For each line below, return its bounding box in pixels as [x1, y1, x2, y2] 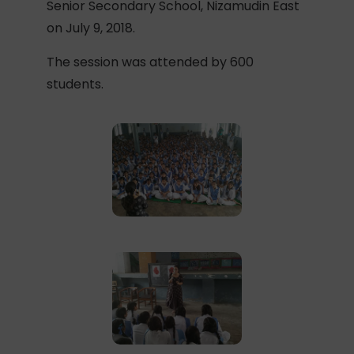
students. [47, 75, 104, 93]
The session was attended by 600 [47, 53, 254, 71]
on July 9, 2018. [47, 19, 136, 37]
